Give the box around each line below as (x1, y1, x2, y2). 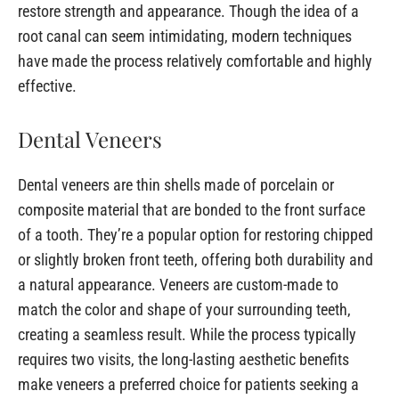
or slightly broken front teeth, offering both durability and (18, 250, 373, 270)
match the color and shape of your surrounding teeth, (18, 300, 351, 320)
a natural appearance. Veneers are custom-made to (18, 275, 338, 295)
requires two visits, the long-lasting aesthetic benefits (18, 350, 349, 370)
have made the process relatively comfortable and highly (18, 51, 372, 70)
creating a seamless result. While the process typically (18, 325, 356, 345)
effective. (18, 76, 77, 95)
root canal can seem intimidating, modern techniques (18, 26, 352, 45)
